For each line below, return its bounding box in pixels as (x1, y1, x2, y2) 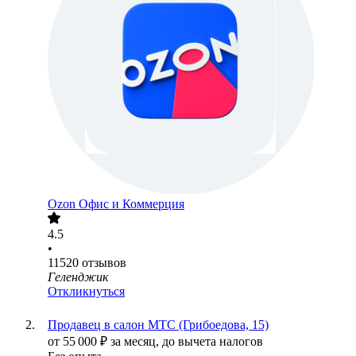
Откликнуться (48, 284, 125, 299)
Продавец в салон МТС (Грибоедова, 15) (48, 318, 269, 332)
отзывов (82, 256, 126, 270)
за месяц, (110, 335, 162, 349)
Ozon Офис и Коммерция (48, 197, 184, 211)
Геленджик (48, 270, 108, 284)
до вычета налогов (162, 335, 263, 349)
